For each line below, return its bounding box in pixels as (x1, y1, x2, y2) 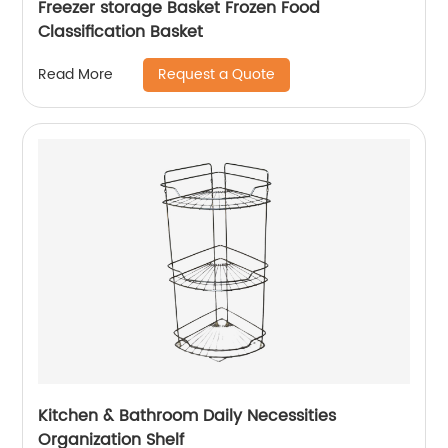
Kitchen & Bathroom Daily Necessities (38, 402, 337, 429)
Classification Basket (38, 18, 204, 45)
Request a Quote (158, 62, 276, 86)
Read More (38, 63, 114, 87)
